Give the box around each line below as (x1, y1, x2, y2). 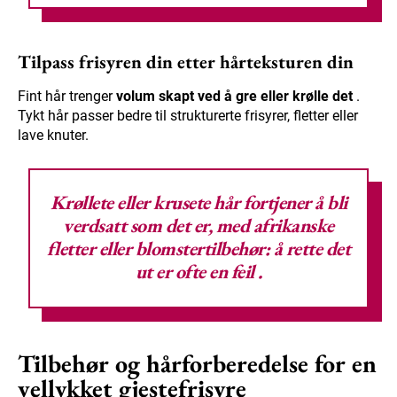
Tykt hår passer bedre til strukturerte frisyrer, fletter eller (18, 107, 358, 125)
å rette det (273, 236, 351, 262)
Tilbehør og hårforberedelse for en (18, 347, 377, 380)
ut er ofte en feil (135, 259, 254, 285)
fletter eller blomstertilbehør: (46, 236, 274, 262)
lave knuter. (18, 127, 89, 144)
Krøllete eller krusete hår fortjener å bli (50, 190, 347, 216)
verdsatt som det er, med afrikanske (63, 213, 334, 239)
